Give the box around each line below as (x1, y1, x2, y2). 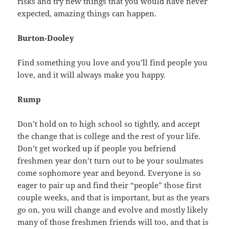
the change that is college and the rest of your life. (17, 131, 201, 142)
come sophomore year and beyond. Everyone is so (17, 168, 201, 178)
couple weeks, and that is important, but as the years (17, 192, 210, 203)
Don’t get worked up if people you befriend (17, 143, 176, 154)
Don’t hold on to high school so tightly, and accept (17, 119, 200, 129)
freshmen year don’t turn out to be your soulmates (17, 155, 204, 166)
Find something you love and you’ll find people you (17, 57, 208, 68)
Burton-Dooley (17, 33, 75, 43)
